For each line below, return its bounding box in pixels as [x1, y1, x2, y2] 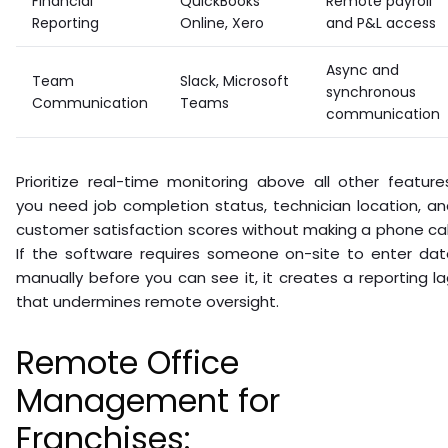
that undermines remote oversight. [16, 291, 279, 313]
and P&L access [326, 13, 436, 34]
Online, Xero [180, 13, 264, 34]
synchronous [326, 82, 416, 103]
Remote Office [16, 340, 239, 386]
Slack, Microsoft [180, 71, 289, 92]
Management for [16, 378, 280, 424]
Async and [326, 60, 399, 81]
